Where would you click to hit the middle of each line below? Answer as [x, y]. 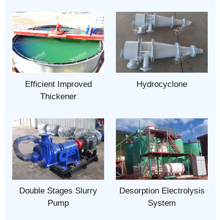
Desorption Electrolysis [162, 191]
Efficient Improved [58, 84]
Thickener [58, 97]
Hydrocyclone [162, 84]
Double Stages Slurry [58, 191]
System [162, 203]
